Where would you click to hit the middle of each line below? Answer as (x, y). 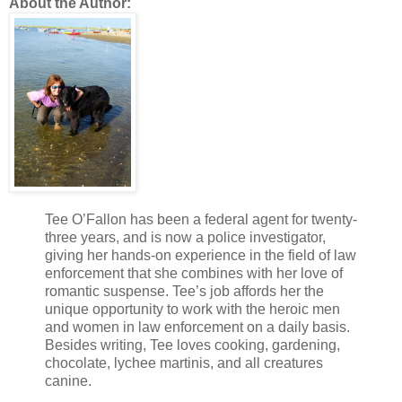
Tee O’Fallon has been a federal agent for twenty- (201, 220)
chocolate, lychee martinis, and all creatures (184, 363)
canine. (68, 381)
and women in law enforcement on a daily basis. (197, 328)
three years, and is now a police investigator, (185, 238)
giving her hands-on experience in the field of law (201, 256)
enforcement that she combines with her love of (194, 274)
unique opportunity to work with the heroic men (192, 310)
